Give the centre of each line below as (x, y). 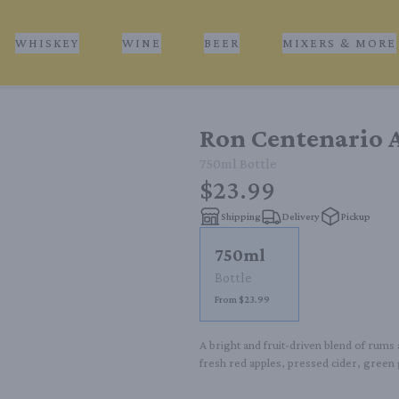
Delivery (301, 216)
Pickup (356, 216)
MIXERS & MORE (339, 43)
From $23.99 (242, 299)
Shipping (241, 216)
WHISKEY (47, 43)
